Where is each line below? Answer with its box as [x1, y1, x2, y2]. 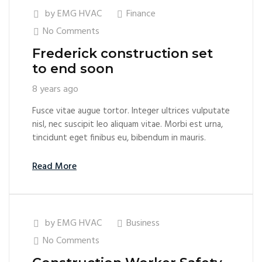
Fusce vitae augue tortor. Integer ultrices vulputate [32, 104, 230, 119]
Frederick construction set [32, 46, 213, 62]
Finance [126, 6, 156, 22]
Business [126, 216, 160, 232]
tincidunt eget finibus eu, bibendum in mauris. [32, 131, 206, 146]
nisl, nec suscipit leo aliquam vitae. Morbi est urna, [32, 118, 223, 132]
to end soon [32, 61, 113, 77]
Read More [32, 159, 77, 175]
